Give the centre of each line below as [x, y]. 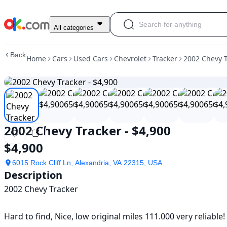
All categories [74, 27]
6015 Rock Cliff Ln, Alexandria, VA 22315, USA [87, 163]
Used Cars [91, 59]
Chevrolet [130, 59]
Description [33, 175]
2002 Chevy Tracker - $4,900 [87, 130]
